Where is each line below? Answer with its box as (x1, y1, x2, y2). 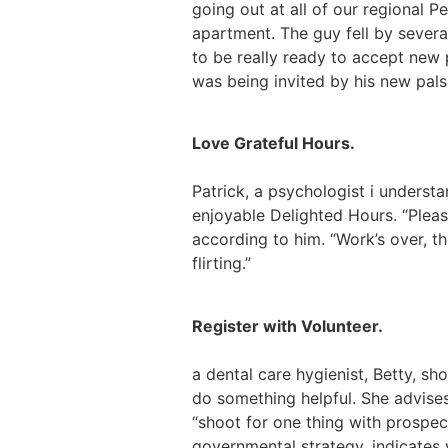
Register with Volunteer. (192, 315, 383, 336)
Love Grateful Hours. (192, 133, 355, 154)
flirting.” (192, 253, 251, 274)
